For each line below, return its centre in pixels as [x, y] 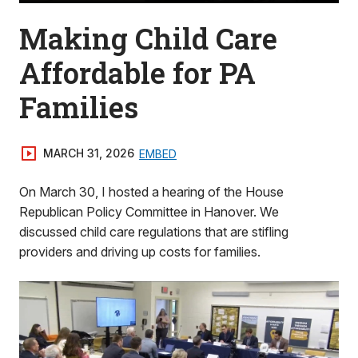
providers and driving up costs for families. [140, 252]
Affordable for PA [137, 73]
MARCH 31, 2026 [89, 153]
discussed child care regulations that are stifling [154, 232]
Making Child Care [148, 38]
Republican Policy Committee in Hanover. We [149, 212]
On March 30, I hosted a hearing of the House [151, 192]
